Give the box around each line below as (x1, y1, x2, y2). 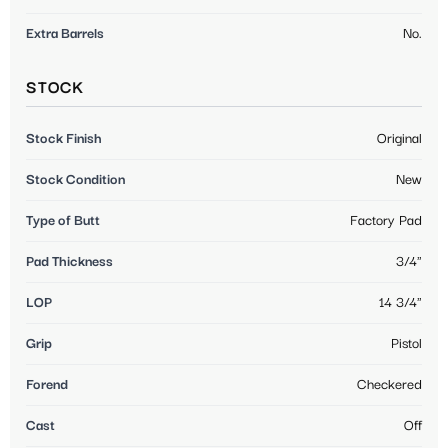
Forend (26, 376, 68, 393)
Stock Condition (26, 171, 125, 188)
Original (377, 130, 422, 147)
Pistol (391, 335, 422, 352)
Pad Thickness (26, 253, 113, 270)
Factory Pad (350, 212, 422, 229)
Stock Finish (26, 130, 102, 147)
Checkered (357, 376, 422, 393)
